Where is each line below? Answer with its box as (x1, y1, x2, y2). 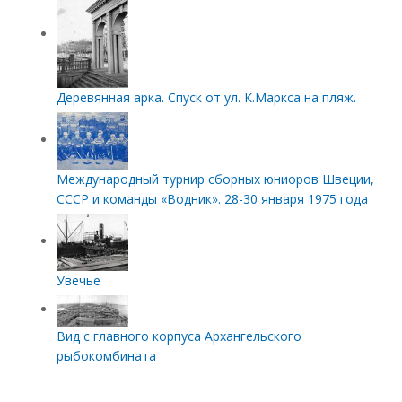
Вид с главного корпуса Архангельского (56, 328, 301, 345)
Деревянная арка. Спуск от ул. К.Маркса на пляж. (56, 89, 356, 107)
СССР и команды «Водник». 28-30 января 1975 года (56, 190, 368, 208)
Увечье (56, 272, 100, 290)
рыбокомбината (56, 347, 156, 365)
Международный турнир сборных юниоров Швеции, (56, 170, 374, 188)
